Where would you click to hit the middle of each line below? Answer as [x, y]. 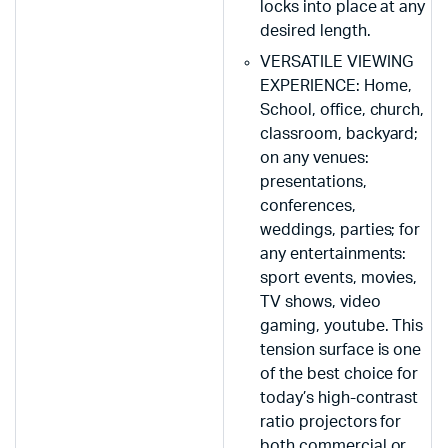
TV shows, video [320, 301]
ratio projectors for [331, 421]
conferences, [308, 205]
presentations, [313, 181]
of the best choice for [339, 373]
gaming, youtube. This [342, 325]
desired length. [315, 30]
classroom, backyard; [339, 133]
